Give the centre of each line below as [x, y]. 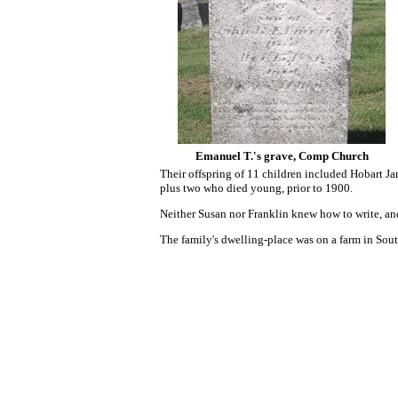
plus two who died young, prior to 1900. [256, 188]
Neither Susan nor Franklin [226, 214]
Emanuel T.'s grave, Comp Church [282, 156]
